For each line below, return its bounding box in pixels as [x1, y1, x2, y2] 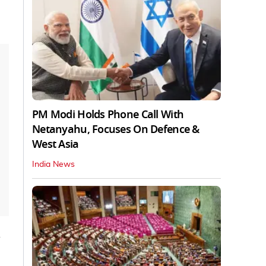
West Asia [32, 137, 79, 153]
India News [32, 160, 75, 169]
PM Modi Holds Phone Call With [32, 107, 184, 123]
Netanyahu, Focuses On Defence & [32, 122, 199, 138]
